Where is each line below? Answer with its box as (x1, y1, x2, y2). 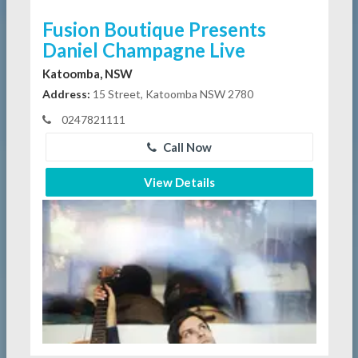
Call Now (160, 140, 212, 155)
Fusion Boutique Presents (42, 18, 266, 42)
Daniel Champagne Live (42, 38, 245, 62)
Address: (42, 87, 90, 101)
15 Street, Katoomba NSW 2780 (89, 87, 253, 101)
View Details (143, 175, 215, 190)
